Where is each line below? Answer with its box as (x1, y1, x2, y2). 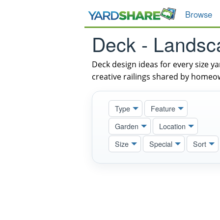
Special (149, 138, 172, 149)
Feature (150, 103, 175, 113)
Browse (185, 8, 212, 20)
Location (159, 120, 186, 131)
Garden (114, 120, 138, 131)
